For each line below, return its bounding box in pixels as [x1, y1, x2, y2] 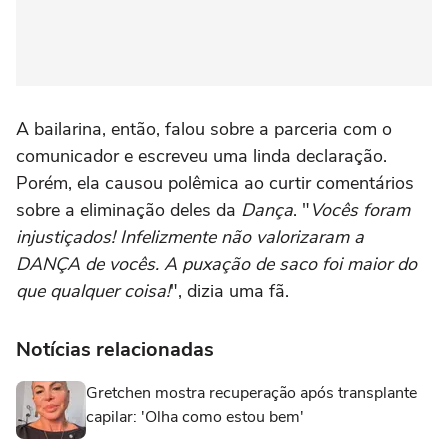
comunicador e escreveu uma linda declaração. [16, 143, 387, 168]
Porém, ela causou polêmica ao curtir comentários [16, 170, 414, 195]
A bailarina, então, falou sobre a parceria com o [16, 116, 392, 141]
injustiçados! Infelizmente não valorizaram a [16, 224, 364, 249]
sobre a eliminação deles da [16, 197, 241, 222]
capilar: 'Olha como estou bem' [86, 405, 304, 428]
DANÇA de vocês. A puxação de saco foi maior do [16, 251, 417, 276]
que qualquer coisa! [16, 278, 170, 303]
